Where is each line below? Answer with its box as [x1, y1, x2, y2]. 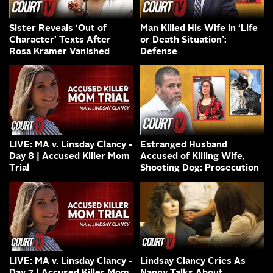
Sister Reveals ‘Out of [9, 24, 107, 34]
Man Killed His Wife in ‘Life [140, 24, 258, 34]
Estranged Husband [140, 140, 227, 150]
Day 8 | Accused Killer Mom [9, 152, 130, 161]
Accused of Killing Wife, [140, 152, 245, 161]
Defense [140, 47, 177, 57]
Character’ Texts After [9, 35, 111, 45]
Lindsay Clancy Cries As [140, 257, 246, 266]
